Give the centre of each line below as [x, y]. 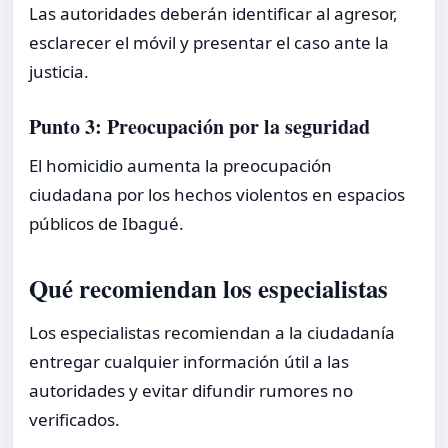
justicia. [59, 72]
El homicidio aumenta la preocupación [180, 166]
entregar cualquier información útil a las [189, 361]
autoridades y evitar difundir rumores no [191, 390]
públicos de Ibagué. [106, 224]
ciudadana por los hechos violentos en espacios [217, 195]
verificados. [74, 419]
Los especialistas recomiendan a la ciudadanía [212, 332]
